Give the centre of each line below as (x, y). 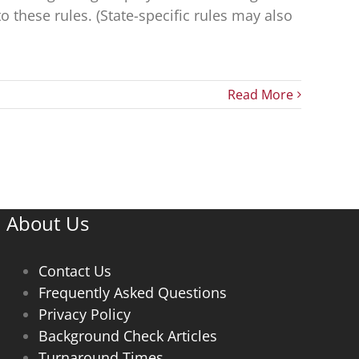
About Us (47, 223)
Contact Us (75, 271)
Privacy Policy (84, 314)
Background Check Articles (127, 336)
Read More (261, 95)
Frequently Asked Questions (132, 292)
